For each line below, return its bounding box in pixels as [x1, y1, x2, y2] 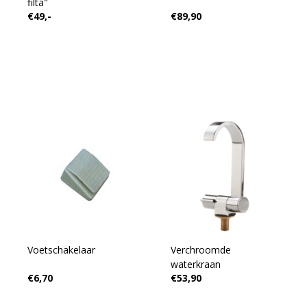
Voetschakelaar [27, 243, 95, 256]
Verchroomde [170, 243, 231, 256]
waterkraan [170, 258, 221, 271]
